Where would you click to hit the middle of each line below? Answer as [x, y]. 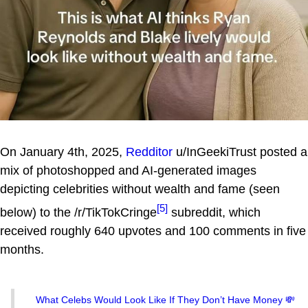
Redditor [149, 152]
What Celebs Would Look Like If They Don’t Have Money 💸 [165, 300]
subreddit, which [214, 213]
